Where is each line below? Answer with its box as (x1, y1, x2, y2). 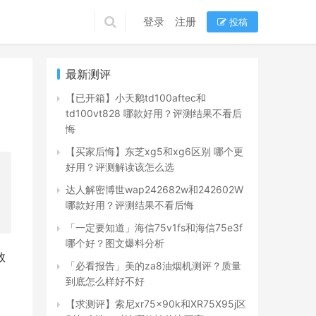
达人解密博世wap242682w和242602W (66, 183, 243, 195)
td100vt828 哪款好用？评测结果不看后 (66, 107, 242, 119)
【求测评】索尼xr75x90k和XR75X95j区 (66, 298, 246, 310)
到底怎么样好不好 (66, 275, 145, 287)
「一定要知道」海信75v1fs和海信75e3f (66, 221, 243, 233)
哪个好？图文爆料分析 (66, 237, 164, 249)
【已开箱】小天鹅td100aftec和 (66, 92, 206, 104)
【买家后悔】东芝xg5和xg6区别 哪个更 (66, 145, 243, 157)
